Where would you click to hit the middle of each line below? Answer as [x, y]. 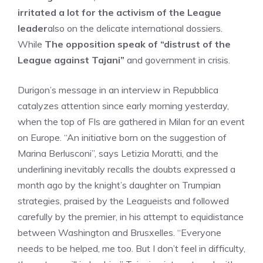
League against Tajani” [71, 60]
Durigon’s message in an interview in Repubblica [118, 90]
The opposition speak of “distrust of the [138, 44]
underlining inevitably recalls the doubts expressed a [127, 169]
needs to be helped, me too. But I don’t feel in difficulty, [131, 248]
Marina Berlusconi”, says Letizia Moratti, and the [118, 153]
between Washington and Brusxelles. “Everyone [119, 232]
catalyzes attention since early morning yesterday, [123, 106]
